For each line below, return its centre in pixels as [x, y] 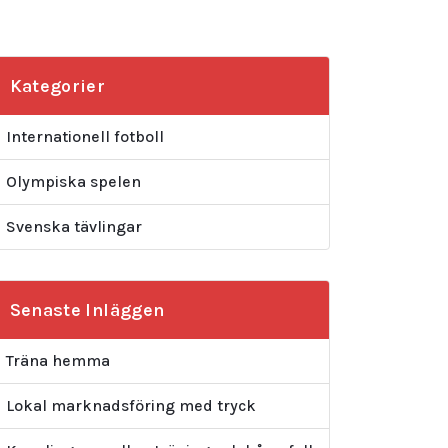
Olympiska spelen [73, 181]
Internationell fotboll [84, 136]
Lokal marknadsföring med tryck [130, 405]
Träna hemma [57, 360]
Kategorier [57, 86]
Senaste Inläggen [87, 310]
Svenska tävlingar [73, 226]
